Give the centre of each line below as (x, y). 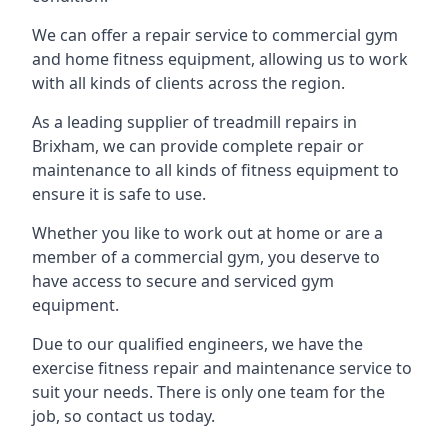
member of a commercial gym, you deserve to (206, 257)
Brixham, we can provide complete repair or (198, 146)
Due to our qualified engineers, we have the (197, 344)
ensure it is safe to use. (119, 194)
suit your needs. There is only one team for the (208, 392)
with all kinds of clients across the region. (188, 83)
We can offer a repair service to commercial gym (215, 35)
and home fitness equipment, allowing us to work (220, 59)
